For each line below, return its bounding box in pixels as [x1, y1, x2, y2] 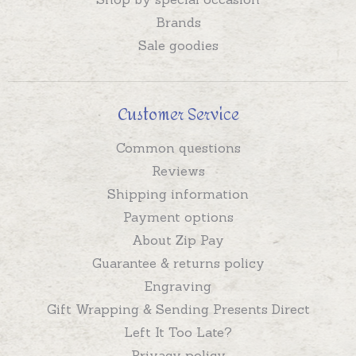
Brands [155, 14, 201, 30]
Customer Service [117, 99, 239, 130]
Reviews [151, 162, 205, 179]
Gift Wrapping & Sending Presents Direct [46, 300, 310, 317]
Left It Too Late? [124, 323, 232, 340]
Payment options [122, 208, 234, 225]
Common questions [115, 139, 241, 156]
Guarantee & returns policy [91, 254, 265, 271]
